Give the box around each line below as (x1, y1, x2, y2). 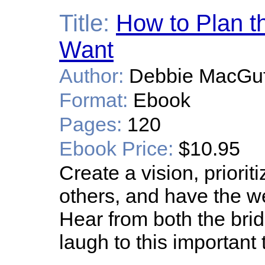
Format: (59, 89, 128, 111)
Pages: (59, 113, 122, 135)
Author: (59, 64, 124, 87)
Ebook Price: (59, 137, 173, 160)
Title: (59, 10, 109, 36)
